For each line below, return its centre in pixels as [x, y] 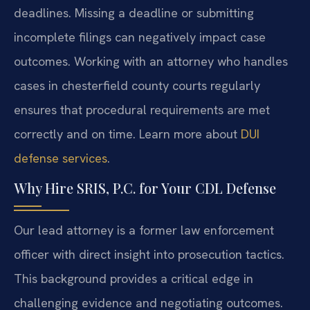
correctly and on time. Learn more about [127, 134]
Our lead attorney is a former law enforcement [144, 230]
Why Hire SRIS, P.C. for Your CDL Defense [145, 188]
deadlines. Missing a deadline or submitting [134, 12]
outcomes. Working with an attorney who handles [151, 61]
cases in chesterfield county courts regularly [137, 85]
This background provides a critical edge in [134, 279]
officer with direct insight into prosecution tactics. [149, 255]
